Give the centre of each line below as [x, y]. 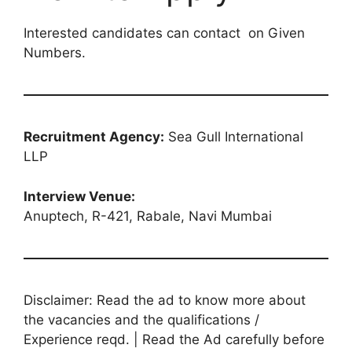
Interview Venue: [79, 196]
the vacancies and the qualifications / [141, 319]
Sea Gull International [234, 137]
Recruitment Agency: [94, 137]
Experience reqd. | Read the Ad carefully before [174, 339]
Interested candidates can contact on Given [164, 33]
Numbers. [55, 53]
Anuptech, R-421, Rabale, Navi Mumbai [148, 216]
